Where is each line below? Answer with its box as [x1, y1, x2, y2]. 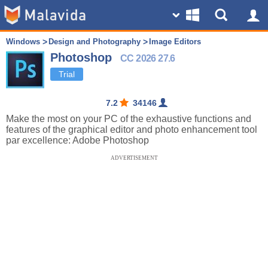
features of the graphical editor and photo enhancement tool [6, 124, 257, 135]
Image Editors [149, 37, 201, 46]
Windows [6, 37, 40, 46]
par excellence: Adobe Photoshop [6, 135, 149, 145]
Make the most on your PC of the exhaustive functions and [6, 114, 251, 124]
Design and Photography [48, 37, 141, 46]
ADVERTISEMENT [110, 155, 158, 161]
